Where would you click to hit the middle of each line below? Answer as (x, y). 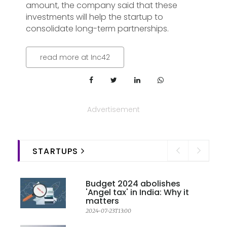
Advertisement (113, 109)
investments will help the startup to (94, 17)
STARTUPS (55, 151)
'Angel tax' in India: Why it (137, 192)
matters (102, 201)
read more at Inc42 (75, 57)
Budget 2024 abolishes (133, 183)
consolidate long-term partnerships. (97, 28)
